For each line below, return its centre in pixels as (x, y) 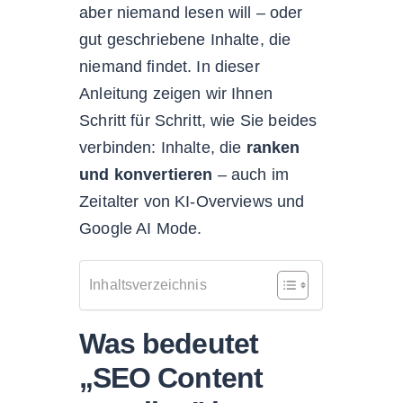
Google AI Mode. (141, 228)
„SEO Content (171, 377)
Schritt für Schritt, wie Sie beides (198, 120)
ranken (273, 147)
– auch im (251, 174)
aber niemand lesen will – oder (191, 12)
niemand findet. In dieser (170, 66)
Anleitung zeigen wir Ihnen (176, 93)
